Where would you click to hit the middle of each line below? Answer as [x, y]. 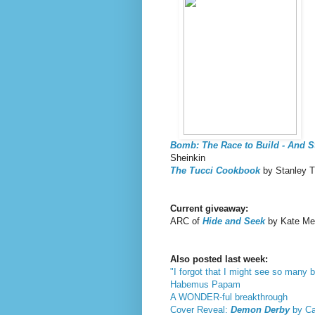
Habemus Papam [205, 284]
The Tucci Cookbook [215, 170]
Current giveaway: [209, 208]
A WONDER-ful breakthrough [229, 297]
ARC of [186, 221]
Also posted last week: [219, 259]
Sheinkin [188, 157]
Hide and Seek [234, 221]
